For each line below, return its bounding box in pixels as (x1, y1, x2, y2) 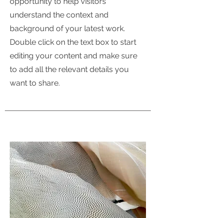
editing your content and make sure (10, 51, 137, 60)
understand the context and (10, 10, 109, 19)
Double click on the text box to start (10, 37, 136, 47)
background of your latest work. (10, 24, 125, 33)
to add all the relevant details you (10, 65, 129, 74)
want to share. (10, 78, 60, 88)
